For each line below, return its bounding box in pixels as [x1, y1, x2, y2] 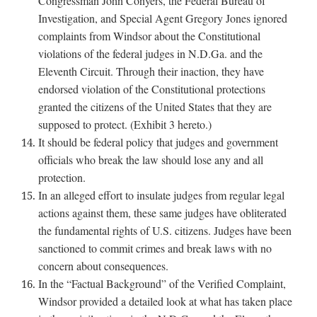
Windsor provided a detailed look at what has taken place [38, 293, 293, 309]
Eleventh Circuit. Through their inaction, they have [38, 63, 265, 79]
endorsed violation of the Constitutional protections [38, 81, 266, 96]
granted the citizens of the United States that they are [38, 98, 272, 114]
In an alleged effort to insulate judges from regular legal [38, 187, 285, 202]
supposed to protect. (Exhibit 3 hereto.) [38, 116, 212, 132]
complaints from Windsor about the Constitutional [38, 28, 261, 43]
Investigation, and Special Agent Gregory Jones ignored [38, 10, 288, 25]
